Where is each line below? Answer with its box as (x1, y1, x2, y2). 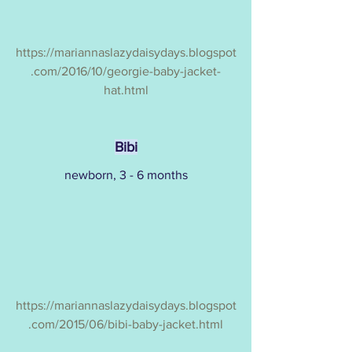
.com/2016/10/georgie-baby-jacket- (31, 64, 221, 79)
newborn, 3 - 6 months (64, 168, 188, 182)
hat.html (103, 83, 148, 97)
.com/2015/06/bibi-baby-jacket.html (28, 317, 223, 332)
